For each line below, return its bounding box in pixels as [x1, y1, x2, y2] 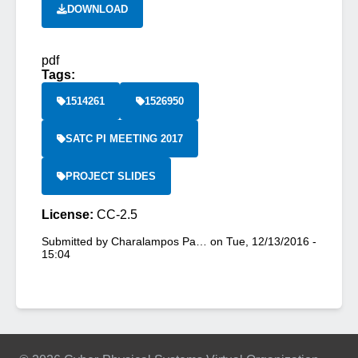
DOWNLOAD [67, 3, 129, 15]
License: [42, 208, 97, 221]
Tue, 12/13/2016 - [226, 235, 316, 248]
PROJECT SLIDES [66, 170, 157, 182]
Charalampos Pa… [111, 235, 207, 248]
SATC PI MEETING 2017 [66, 133, 184, 145]
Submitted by [42, 235, 111, 248]
